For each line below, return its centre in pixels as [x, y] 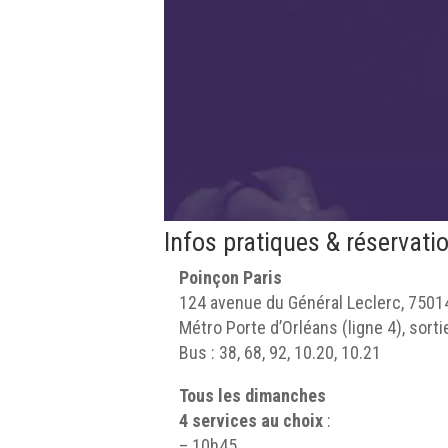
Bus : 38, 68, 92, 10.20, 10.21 [280, 353]
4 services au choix [251, 421]
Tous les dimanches [253, 396]
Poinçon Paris [231, 278]
